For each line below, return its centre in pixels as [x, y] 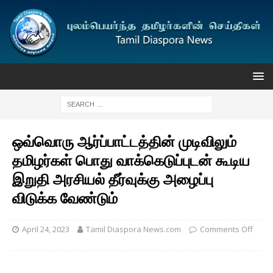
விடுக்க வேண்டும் [65, 197]
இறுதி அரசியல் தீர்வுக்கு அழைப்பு [113, 179]
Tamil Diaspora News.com [133, 229]
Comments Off [226, 229]
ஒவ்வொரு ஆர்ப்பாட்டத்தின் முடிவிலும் [124, 141]
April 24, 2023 [46, 229]
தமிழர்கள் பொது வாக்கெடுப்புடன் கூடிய [131, 160]
